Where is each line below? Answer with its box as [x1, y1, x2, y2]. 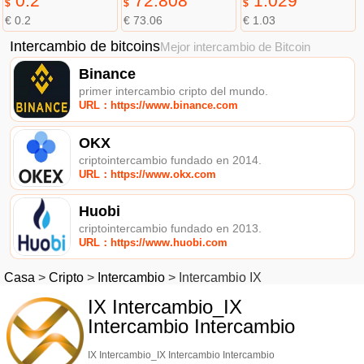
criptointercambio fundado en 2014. [79, 153, 262, 167]
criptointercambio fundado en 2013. [79, 222, 262, 236]
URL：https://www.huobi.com [79, 236, 228, 249]
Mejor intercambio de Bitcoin [159, 39, 310, 54]
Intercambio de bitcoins [9, 37, 160, 54]
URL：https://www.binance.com [79, 98, 239, 111]
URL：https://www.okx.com [79, 167, 217, 180]
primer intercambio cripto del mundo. [79, 84, 269, 97]
